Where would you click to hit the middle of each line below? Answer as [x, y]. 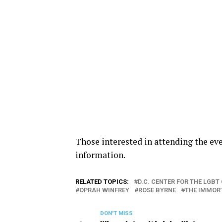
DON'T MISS [116, 213]
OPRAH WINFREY [104, 190]
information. [101, 155]
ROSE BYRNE [157, 190]
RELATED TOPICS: [102, 181]
